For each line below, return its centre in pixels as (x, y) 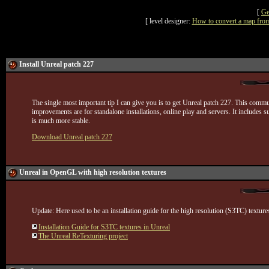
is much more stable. (61, 121)
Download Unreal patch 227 (72, 137)
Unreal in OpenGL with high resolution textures (93, 172)
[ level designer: (168, 21)
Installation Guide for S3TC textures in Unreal (104, 227)
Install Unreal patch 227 (56, 64)
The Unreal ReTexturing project (83, 236)
